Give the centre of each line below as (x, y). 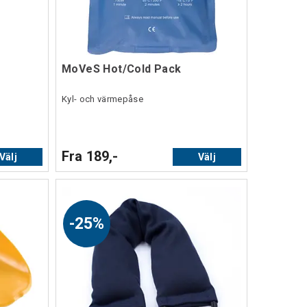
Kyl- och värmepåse (102, 99)
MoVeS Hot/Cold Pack (122, 69)
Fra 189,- (90, 157)
